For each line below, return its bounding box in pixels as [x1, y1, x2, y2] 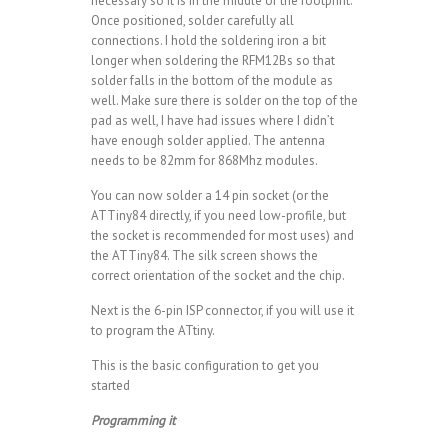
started [90, 377, 130, 395]
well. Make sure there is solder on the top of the [90, 92, 358, 110]
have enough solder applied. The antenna [90, 132, 325, 150]
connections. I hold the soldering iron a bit [90, 32, 326, 50]
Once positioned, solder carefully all [90, 12, 294, 30]
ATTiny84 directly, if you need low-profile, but [90, 207, 346, 225]
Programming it [90, 412, 175, 430]
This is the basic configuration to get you [90, 357, 319, 375]
